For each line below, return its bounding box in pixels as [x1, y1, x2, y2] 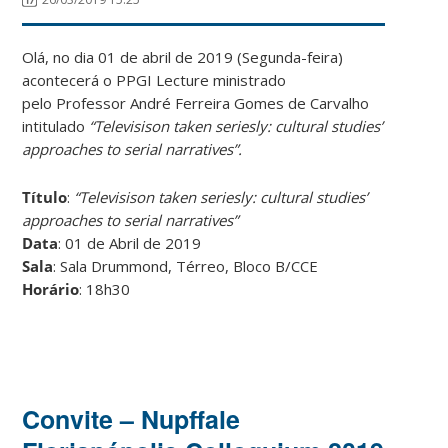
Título [22, 186, 68, 207]
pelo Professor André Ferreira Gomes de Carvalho [22, 92, 370, 113]
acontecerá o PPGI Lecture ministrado [22, 69, 287, 90]
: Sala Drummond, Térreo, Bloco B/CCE [53, 255, 319, 276]
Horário [22, 278, 80, 299]
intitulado [22, 115, 90, 136]
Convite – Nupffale [22, 400, 241, 437]
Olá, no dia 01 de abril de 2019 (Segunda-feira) [22, 46, 344, 67]
